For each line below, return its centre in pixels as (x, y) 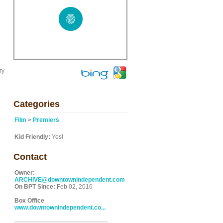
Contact (30, 157)
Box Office (29, 201)
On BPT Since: (35, 187)
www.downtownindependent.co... (60, 208)
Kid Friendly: (32, 137)
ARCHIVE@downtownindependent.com (70, 180)
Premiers (46, 120)
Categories (37, 104)
